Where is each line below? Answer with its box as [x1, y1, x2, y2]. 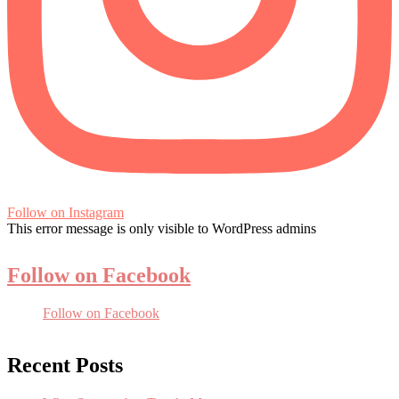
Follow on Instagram [7, 205, 124, 221]
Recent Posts [7, 353, 123, 377]
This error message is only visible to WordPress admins [7, 221, 316, 237]
